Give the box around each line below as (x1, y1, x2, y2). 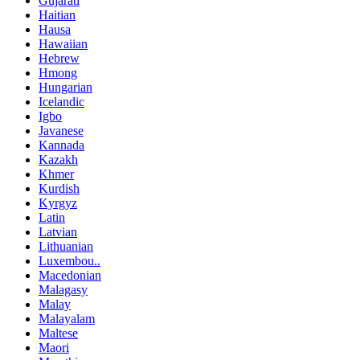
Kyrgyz (39, 195, 77, 210)
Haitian (39, 7, 76, 22)
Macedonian (39, 268, 101, 282)
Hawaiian (39, 36, 88, 51)
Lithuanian (39, 239, 93, 253)
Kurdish (39, 181, 80, 195)
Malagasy (39, 282, 88, 297)
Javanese (39, 123, 84, 137)
